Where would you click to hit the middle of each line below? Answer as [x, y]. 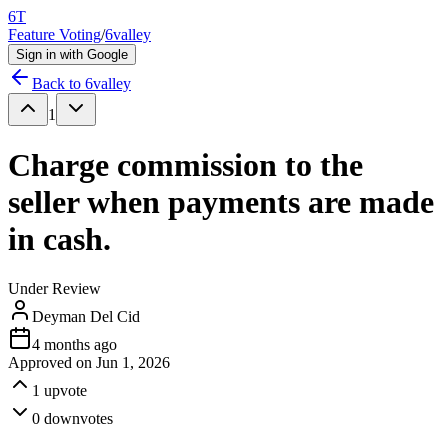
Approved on [52, 362]
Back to [58, 83]
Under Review [54, 288]
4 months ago [74, 344]
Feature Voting [54, 34]
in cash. [59, 239]
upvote [65, 390]
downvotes [78, 418]
